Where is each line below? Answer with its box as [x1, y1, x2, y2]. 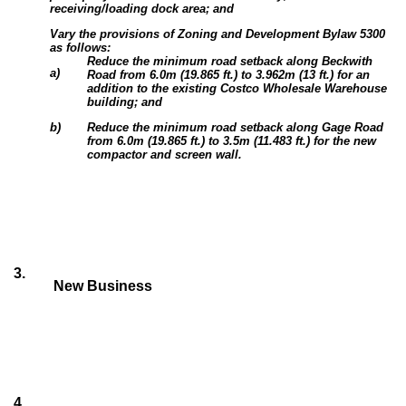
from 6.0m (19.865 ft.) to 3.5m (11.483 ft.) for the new [87, 133, 377, 148]
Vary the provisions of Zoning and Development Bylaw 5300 [50, 26, 386, 41]
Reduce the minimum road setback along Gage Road [87, 120, 384, 134]
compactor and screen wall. [87, 147, 243, 161]
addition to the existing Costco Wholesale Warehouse [87, 81, 388, 95]
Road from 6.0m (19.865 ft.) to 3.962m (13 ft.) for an [87, 67, 371, 82]
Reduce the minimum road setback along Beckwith [87, 53, 373, 68]
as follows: [50, 40, 111, 54]
